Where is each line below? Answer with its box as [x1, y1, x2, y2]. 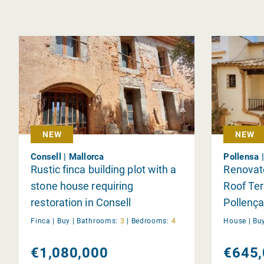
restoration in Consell [31, 196, 131, 209]
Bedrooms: [131, 216, 169, 225]
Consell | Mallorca [31, 151, 104, 162]
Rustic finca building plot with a [31, 163, 177, 176]
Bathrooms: [77, 216, 118, 225]
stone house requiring [31, 179, 134, 192]
